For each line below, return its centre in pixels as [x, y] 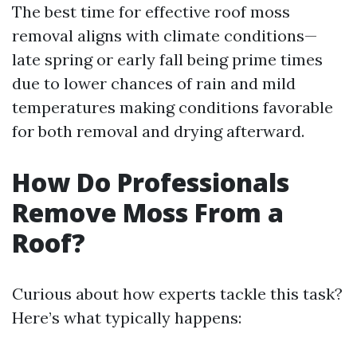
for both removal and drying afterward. [158, 131]
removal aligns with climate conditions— [165, 35]
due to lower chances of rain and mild [154, 83]
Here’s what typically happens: [127, 318]
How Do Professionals [151, 182]
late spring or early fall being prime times [167, 59]
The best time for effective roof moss [151, 12]
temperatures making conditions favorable [173, 107]
